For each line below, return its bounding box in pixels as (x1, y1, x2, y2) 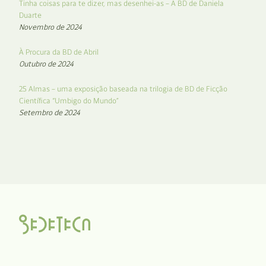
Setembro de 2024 (19, 107, 80, 117)
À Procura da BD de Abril (19, 47, 99, 56)
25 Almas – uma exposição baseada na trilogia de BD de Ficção (19, 84, 227, 93)
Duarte (19, 10, 42, 20)
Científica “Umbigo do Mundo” (19, 96, 119, 105)
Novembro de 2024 (19, 22, 82, 31)
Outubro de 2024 (19, 59, 74, 68)
